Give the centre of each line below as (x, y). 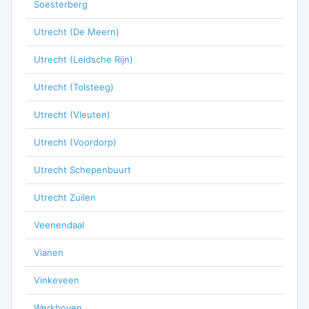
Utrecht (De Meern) (77, 32)
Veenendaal (59, 225)
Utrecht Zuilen (65, 197)
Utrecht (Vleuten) (72, 114)
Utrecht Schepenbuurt (82, 170)
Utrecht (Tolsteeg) (74, 87)
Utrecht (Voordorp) (75, 142)
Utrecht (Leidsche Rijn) (83, 59)
